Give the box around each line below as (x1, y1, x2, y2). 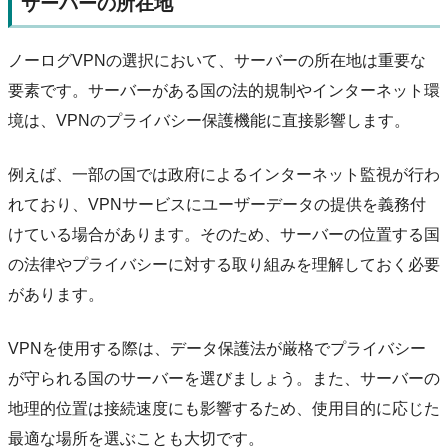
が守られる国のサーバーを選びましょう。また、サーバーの (8, 369, 440, 387)
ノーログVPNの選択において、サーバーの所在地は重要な (8, 51, 426, 69)
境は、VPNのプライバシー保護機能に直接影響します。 (8, 111, 410, 129)
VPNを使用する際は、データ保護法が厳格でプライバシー (8, 339, 426, 357)
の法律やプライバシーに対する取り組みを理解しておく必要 (8, 255, 440, 273)
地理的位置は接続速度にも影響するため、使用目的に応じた (8, 399, 440, 417)
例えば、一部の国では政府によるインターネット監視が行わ (8, 165, 440, 183)
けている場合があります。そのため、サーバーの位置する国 (8, 225, 440, 243)
